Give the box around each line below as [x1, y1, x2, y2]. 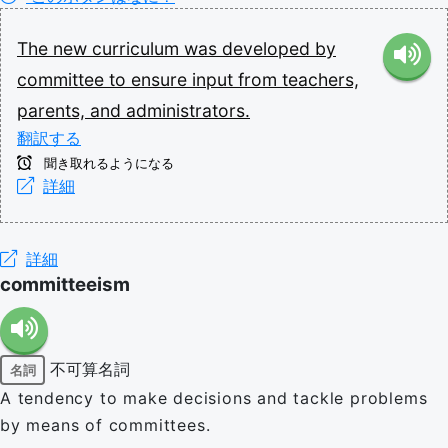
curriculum [92, 38, 184, 59]
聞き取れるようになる [40, 156, 174, 171]
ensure [131, 69, 192, 90]
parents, [17, 100, 90, 121]
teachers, [282, 69, 359, 90]
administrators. [126, 100, 250, 121]
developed [222, 38, 315, 59]
